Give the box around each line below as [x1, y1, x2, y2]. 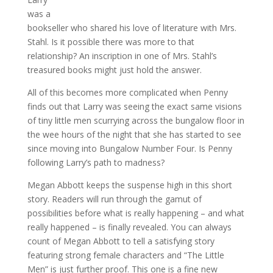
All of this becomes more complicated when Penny [27, 87, 228, 98]
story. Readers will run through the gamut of [27, 193, 202, 205]
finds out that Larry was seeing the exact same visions [27, 101, 242, 112]
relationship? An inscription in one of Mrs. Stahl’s [27, 50, 217, 62]
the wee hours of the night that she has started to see [27, 129, 241, 140]
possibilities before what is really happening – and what [27, 207, 244, 219]
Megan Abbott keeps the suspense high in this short [27, 179, 232, 191]
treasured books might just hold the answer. [27, 64, 202, 76]
